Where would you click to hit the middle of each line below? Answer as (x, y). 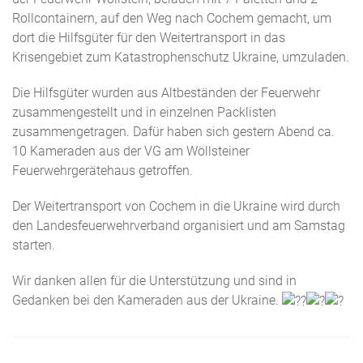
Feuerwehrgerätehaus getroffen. (102, 171)
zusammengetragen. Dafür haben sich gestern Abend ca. (173, 132)
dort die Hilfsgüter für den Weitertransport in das (149, 38)
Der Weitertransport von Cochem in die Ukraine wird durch (176, 207)
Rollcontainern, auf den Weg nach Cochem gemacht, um (172, 19)
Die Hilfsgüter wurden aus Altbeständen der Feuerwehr (166, 93)
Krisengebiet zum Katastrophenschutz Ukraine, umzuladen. (181, 58)
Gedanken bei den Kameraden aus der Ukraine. (147, 301)
